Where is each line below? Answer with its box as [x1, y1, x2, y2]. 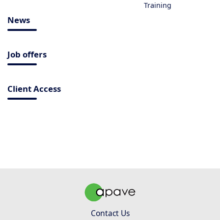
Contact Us [90, 207, 130, 219]
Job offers [7, 48, 47, 60]
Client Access [7, 82, 61, 94]
